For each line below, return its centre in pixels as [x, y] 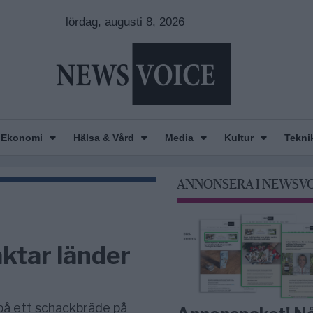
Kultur [239, 138]
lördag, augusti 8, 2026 [125, 22]
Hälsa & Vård [103, 138]
